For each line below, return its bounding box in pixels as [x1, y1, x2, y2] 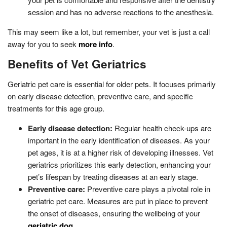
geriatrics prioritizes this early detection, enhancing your [28, 159, 211, 170]
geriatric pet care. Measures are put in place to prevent [28, 195, 208, 206]
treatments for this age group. [8, 102, 104, 113]
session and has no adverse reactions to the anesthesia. [28, 6, 214, 17]
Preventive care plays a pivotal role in [85, 183, 210, 194]
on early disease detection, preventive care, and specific [8, 90, 193, 101]
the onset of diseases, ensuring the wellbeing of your [28, 207, 200, 218]
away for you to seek [8, 38, 79, 49]
